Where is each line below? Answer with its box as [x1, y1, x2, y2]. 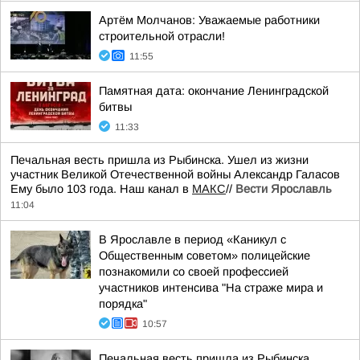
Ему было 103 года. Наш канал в [10, 182, 192, 195]
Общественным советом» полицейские [99, 249, 310, 262]
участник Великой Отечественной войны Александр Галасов [10, 168, 340, 181]
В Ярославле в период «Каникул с [99, 233, 286, 246]
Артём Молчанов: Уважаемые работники [99, 14, 320, 27]
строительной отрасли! [99, 30, 225, 43]
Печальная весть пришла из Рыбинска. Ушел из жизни [10, 153, 309, 166]
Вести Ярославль [235, 182, 332, 195]
